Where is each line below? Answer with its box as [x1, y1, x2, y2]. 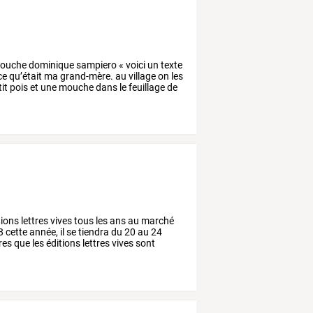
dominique [27, 59, 75, 71]
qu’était [7, 70, 43, 82]
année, [27, 226, 59, 238]
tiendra [76, 226, 110, 238]
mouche [57, 81, 94, 93]
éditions [44, 238, 81, 249]
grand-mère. [58, 70, 114, 82]
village [126, 70, 156, 82]
